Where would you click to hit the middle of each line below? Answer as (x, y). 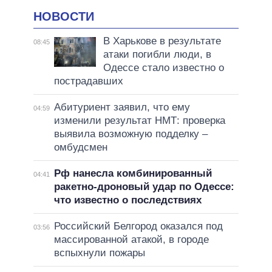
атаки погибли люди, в (157, 55)
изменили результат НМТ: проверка (139, 121)
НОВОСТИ (64, 16)
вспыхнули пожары (99, 253)
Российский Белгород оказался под (138, 226)
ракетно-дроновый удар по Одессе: (144, 187)
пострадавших (88, 81)
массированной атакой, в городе (131, 240)
